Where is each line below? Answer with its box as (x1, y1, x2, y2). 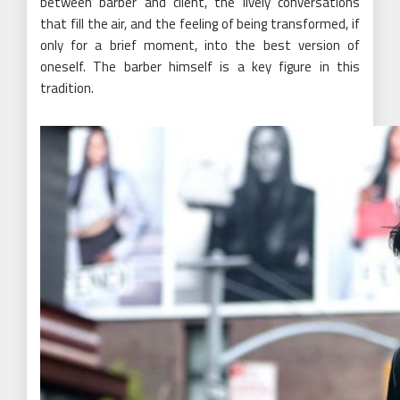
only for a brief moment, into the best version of (40, 34, 360, 55)
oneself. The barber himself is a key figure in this (40, 55, 360, 77)
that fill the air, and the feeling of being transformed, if (40, 12, 360, 34)
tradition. (40, 77, 94, 98)
